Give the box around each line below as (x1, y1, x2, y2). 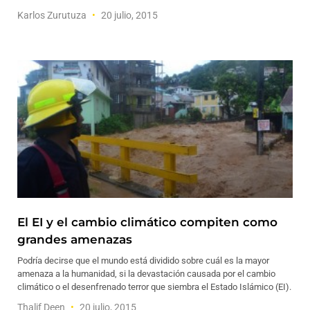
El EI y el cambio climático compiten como (17, 215, 277, 229)
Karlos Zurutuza (17, 10, 89, 21)
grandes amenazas (17, 232, 132, 246)
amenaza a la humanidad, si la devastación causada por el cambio (17, 268, 275, 279)
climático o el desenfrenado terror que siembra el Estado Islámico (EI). (17, 282, 291, 292)
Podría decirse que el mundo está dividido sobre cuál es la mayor (17, 255, 269, 266)
